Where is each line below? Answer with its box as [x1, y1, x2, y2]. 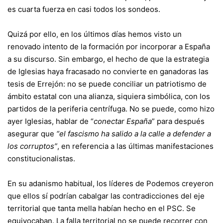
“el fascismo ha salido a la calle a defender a [56, 128, 211, 138]
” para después [152, 116, 205, 126]
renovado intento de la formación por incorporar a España [7, 41, 210, 51]
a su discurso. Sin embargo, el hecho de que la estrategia [7, 54, 209, 64]
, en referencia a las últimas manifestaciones [57, 141, 214, 151]
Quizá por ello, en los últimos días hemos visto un [7, 29, 182, 39]
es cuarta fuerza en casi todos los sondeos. [7, 4, 160, 14]
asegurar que [7, 128, 56, 138]
